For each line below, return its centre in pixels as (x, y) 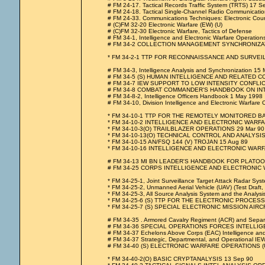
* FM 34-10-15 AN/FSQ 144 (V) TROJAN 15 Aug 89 (177, 142)
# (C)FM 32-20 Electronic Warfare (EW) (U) (165, 25)
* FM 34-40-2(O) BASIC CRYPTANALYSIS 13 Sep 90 (180, 259)
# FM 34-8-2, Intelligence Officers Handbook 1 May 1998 (185, 96)
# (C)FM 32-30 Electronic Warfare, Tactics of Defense (180, 31)
